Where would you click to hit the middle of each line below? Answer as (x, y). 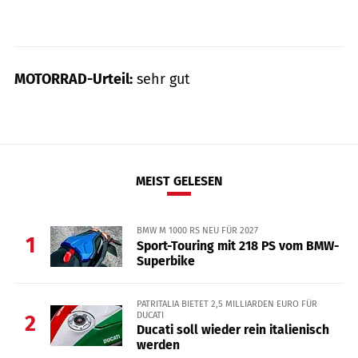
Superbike (165, 261)
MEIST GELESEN (179, 181)
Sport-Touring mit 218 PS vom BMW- (237, 245)
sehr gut (161, 79)
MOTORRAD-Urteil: (74, 79)
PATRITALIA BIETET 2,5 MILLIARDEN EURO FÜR (227, 303)
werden (158, 344)
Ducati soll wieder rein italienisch (233, 329)
